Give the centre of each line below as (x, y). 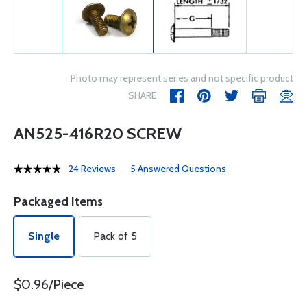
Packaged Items (58, 201)
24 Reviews (92, 169)
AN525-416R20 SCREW (98, 133)
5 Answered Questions (178, 169)
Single (44, 236)
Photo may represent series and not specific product (182, 78)
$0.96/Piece (49, 284)
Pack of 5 (115, 236)
